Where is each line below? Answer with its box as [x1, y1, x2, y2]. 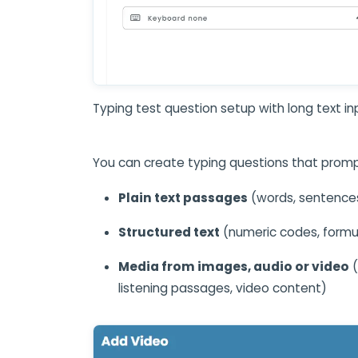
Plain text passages [118, 189, 248, 207]
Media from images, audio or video [118, 258, 349, 276]
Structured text [118, 224, 220, 241]
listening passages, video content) [118, 280, 327, 297]
